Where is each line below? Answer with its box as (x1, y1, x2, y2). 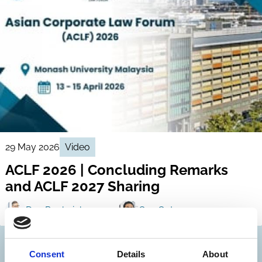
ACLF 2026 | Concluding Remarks (5, 161, 228, 179)
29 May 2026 (5, 141, 60, 153)
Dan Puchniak (25, 204, 84, 216)
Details (116, 249, 146, 259)
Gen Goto (139, 204, 180, 216)
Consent (29, 249, 64, 259)
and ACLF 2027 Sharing (5, 178, 160, 195)
